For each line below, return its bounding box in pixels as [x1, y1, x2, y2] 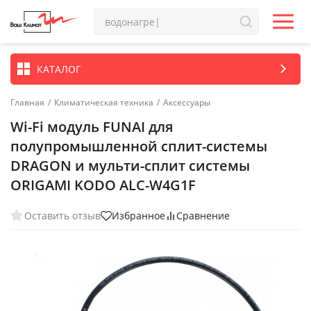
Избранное [112, 209, 165, 222]
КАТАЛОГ [37, 62, 81, 76]
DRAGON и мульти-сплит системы [10, 156, 250, 175]
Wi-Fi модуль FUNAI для [10, 117, 173, 136]
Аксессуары [163, 96, 210, 108]
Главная [10, 96, 44, 108]
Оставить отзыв [24, 208, 101, 222]
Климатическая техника [54, 96, 153, 108]
